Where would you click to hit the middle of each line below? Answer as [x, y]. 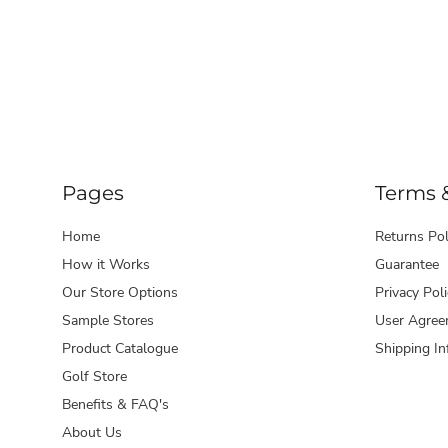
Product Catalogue [120, 349]
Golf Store [94, 377]
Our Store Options [120, 293]
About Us [92, 433]
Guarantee [407, 265]
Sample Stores [108, 321]
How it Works [106, 265]
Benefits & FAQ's [115, 405]
